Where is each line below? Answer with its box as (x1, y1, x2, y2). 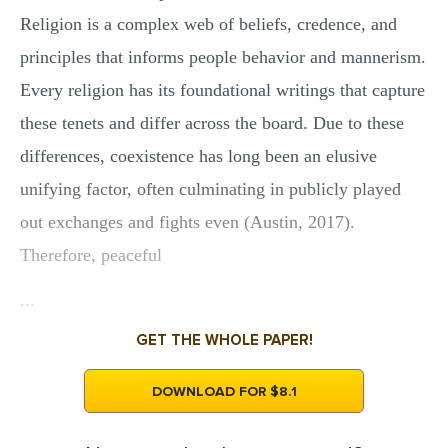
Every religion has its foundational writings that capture (20, 80, 425, 100)
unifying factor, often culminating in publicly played (20, 179, 401, 199)
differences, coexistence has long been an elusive (20, 146, 377, 166)
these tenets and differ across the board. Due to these (20, 113, 404, 133)
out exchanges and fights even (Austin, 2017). (20, 212, 355, 232)
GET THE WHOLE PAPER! (135, 331, 313, 349)
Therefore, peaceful (20, 245, 162, 265)
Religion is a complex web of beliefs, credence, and (20, 14, 397, 34)
